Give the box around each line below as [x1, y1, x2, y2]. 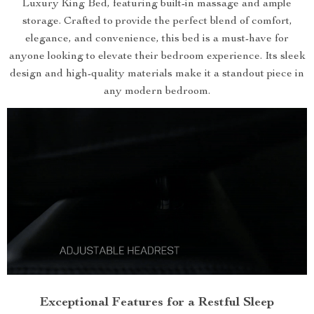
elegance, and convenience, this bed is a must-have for [25, 34, 289, 45]
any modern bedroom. [104, 86, 210, 97]
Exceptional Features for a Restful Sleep [40, 296, 274, 309]
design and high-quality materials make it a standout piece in [10, 69, 304, 80]
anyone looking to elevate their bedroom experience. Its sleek [8, 51, 306, 62]
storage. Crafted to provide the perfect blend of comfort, [22, 16, 292, 27]
